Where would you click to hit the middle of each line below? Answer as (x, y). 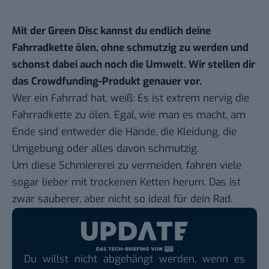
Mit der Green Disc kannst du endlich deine (111, 31)
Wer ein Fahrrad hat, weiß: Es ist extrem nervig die (131, 98)
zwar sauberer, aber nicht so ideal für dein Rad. (122, 199)
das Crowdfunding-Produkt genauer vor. (108, 82)
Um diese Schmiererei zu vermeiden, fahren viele (127, 166)
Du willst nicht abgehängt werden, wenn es (134, 259)
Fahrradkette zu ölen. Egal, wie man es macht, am (129, 115)
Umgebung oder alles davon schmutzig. (105, 149)
